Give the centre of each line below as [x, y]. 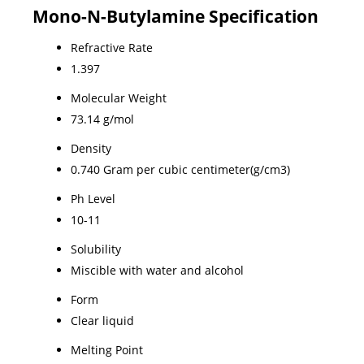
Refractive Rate [112, 47]
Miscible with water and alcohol [157, 270]
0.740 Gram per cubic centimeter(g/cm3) [180, 169]
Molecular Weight [119, 97]
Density [91, 148]
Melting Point [107, 349]
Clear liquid [102, 320]
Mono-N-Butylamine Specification [175, 16]
